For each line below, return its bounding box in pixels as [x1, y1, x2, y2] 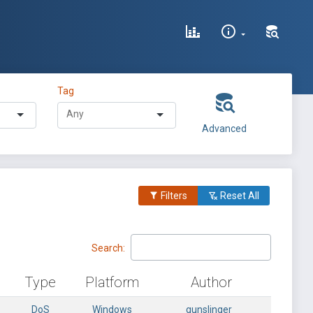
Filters [159, 190, 187, 201]
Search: [92, 242, 125, 254]
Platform [85, 274, 139, 291]
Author [191, 274, 232, 291]
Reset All [218, 190, 259, 201]
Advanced [201, 123, 247, 134]
